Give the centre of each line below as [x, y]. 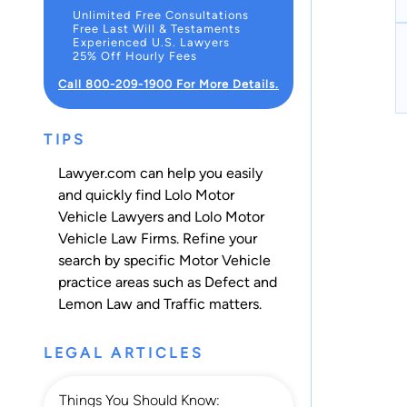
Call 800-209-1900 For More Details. [169, 84]
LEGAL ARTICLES [124, 352]
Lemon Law [95, 303]
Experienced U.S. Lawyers [151, 43]
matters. [233, 303]
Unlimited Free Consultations [161, 15]
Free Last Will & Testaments [157, 29]
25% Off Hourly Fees [135, 56]
